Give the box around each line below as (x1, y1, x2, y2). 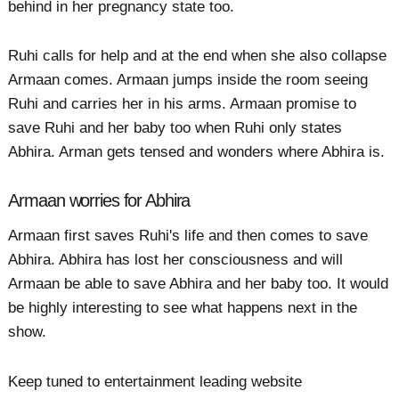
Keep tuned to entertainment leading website (8, 372, 303, 390)
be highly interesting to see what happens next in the (8, 299, 358, 317)
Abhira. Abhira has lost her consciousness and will (8, 251, 344, 269)
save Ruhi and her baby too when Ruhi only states (8, 118, 343, 136)
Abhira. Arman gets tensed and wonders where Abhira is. (8, 142, 386, 160)
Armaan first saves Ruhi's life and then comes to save (8, 227, 369, 245)
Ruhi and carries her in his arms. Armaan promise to (8, 94, 357, 112)
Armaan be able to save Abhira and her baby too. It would (8, 275, 389, 293)
